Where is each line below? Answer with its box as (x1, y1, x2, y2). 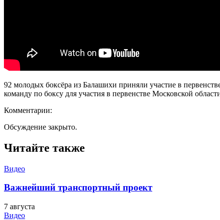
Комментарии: (4, 106, 52, 114)
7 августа (4, 202, 35, 211)
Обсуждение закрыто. (4, 122, 77, 131)
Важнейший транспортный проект (4, 182, 152, 193)
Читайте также (4, 141, 85, 154)
